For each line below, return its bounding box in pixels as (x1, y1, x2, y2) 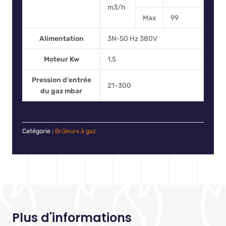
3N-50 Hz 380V (107, 34, 157, 43)
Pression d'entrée (31, 76, 91, 84)
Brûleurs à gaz (55, 127, 96, 135)
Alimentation (39, 34, 84, 43)
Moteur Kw (43, 55, 79, 64)
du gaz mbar (40, 87, 82, 95)
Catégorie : (22, 127, 53, 135)
